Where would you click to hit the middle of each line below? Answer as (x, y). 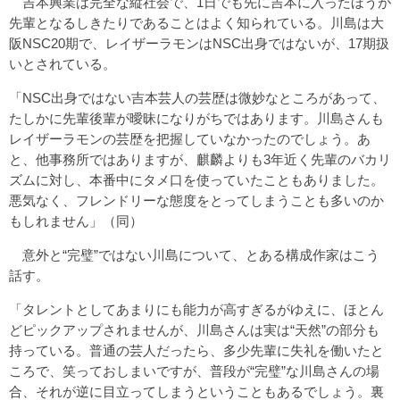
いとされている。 (62, 63)
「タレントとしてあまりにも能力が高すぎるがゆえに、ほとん (196, 309)
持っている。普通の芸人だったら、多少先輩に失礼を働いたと (196, 350)
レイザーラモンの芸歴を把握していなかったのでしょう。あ (190, 138)
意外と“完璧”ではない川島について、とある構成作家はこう (194, 254)
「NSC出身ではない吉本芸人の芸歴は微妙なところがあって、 (197, 97)
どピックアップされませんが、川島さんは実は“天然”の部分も (194, 329)
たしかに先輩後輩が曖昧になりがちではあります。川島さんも (196, 118)
